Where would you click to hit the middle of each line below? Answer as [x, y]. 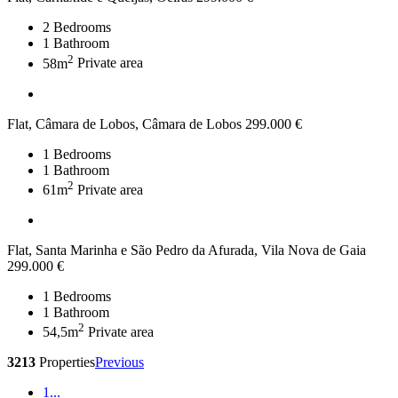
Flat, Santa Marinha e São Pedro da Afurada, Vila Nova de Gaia [187, 250]
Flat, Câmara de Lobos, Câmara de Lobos [124, 123]
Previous [119, 362]
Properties [65, 362]
